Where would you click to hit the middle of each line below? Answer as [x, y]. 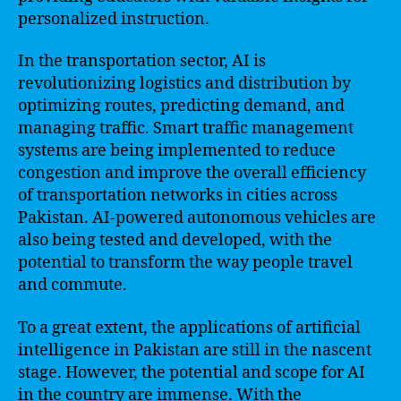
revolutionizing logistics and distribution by [184, 84]
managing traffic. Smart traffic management [186, 128]
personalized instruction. [114, 19]
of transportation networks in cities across [178, 196]
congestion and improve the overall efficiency [192, 173]
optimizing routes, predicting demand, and [181, 106]
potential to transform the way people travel [185, 263]
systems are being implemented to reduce [177, 151]
